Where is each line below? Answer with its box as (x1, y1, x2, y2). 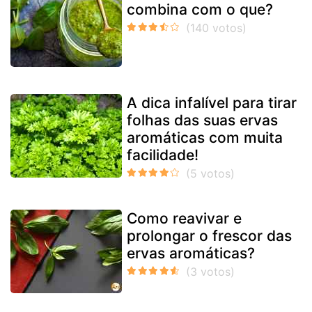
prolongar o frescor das (127, 226, 292, 244)
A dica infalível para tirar (127, 93, 297, 111)
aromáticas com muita (127, 128, 283, 146)
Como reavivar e (127, 209, 242, 227)
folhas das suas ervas (127, 111, 278, 129)
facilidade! (127, 146, 198, 164)
